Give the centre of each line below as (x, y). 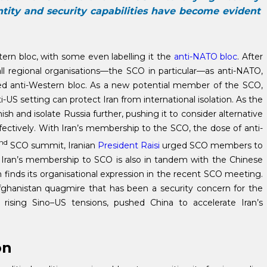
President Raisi (128, 145)
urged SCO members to (211, 145)
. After (250, 56)
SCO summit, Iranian (52, 145)
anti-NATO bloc (206, 56)
